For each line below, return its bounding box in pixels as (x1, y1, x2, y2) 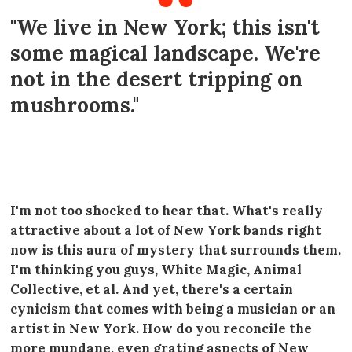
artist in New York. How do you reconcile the (10, 319, 312, 337)
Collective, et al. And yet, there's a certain (10, 280, 293, 298)
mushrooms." (10, 91, 139, 118)
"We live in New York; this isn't (10, 13, 320, 40)
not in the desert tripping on (10, 65, 302, 92)
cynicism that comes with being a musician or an (10, 299, 335, 317)
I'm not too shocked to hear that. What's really (10, 201, 323, 219)
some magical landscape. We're (10, 39, 321, 66)
